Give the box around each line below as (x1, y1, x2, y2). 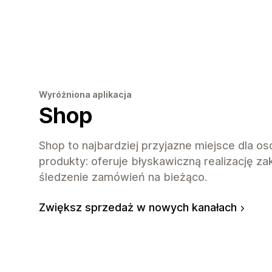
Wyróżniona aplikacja (39, 89, 132, 100)
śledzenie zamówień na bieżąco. (39, 171, 207, 184)
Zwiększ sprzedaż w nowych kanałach (39, 201, 237, 214)
